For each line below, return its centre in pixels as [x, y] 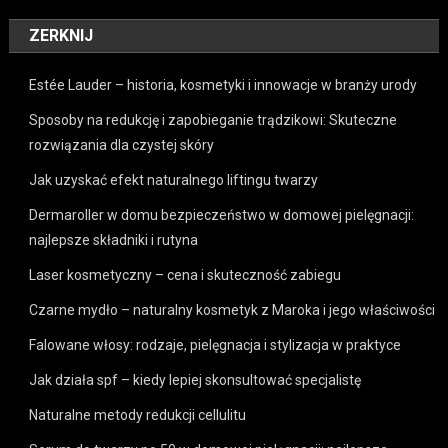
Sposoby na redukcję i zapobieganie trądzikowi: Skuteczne [213, 119]
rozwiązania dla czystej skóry [122, 144]
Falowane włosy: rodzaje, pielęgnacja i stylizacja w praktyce [215, 344]
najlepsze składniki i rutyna [114, 239]
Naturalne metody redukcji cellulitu [138, 414]
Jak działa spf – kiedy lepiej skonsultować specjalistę [195, 379]
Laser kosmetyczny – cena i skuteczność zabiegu [185, 274]
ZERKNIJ [61, 35]
